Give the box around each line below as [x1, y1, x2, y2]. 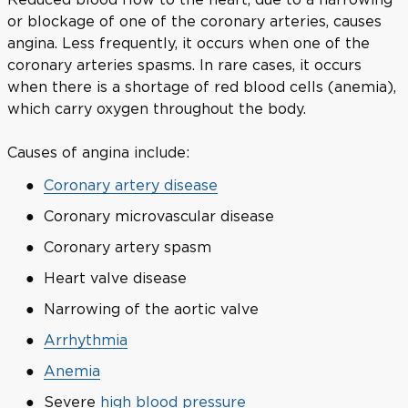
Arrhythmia [44, 331, 127, 348]
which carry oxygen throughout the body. [7, 99, 306, 117]
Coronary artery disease [44, 176, 218, 193]
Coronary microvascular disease [44, 207, 274, 224]
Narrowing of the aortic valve [44, 300, 259, 317]
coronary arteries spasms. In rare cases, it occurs [7, 56, 362, 73]
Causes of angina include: [7, 143, 189, 160]
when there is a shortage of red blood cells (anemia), [7, 77, 396, 95]
